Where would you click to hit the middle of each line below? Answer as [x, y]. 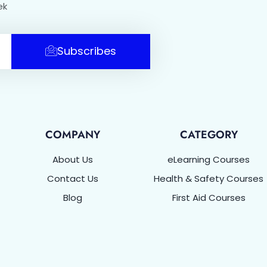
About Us [73, 159]
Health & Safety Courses [209, 178]
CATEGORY [209, 134]
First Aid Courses [209, 197]
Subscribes [86, 51]
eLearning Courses [209, 159]
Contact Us [73, 178]
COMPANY [73, 134]
